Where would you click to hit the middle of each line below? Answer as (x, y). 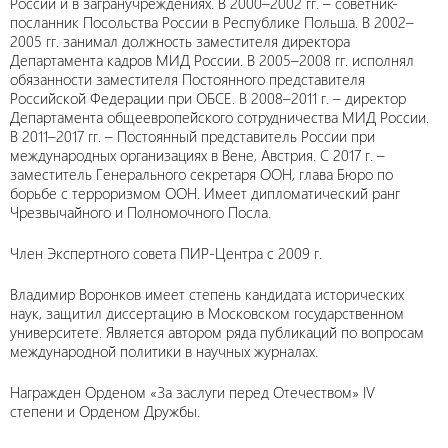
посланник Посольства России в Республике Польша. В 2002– (212, 22)
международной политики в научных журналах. (164, 351)
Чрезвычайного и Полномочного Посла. (140, 212)
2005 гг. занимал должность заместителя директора (180, 41)
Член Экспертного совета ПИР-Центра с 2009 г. (166, 253)
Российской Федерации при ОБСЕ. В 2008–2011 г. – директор (208, 98)
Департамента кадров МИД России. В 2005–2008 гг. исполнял (212, 60)
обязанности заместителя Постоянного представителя (187, 79)
